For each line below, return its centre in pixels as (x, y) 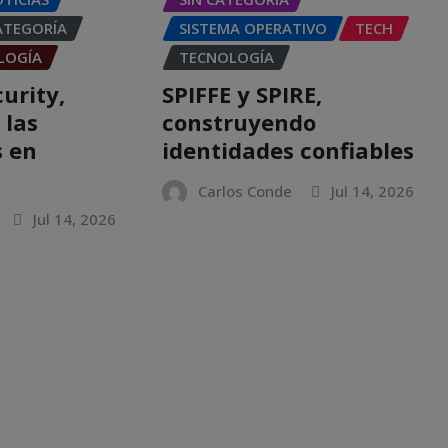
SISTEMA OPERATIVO (252, 28)
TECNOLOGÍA (226, 57)
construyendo (238, 122)
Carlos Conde (244, 191)
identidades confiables (287, 150)
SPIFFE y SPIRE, (241, 94)
